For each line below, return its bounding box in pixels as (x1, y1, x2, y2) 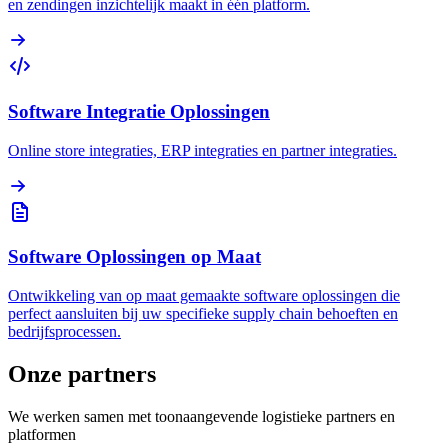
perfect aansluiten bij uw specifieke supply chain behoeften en (8, 305, 398, 323)
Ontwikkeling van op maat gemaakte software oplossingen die (8, 287, 400, 305)
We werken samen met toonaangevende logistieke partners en (8, 407, 395, 425)
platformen (8, 425, 76, 443)
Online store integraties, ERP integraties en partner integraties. (8, 141, 397, 159)
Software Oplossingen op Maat (8, 246, 261, 268)
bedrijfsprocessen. (8, 323, 121, 341)
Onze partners (8, 361, 156, 388)
